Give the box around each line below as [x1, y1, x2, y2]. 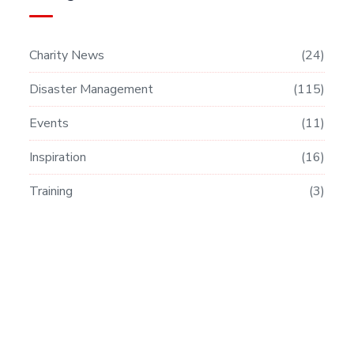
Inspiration [29, 149, 86, 166]
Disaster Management [29, 81, 153, 98]
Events [29, 115, 69, 132]
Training [29, 183, 73, 200]
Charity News [29, 47, 104, 64]
